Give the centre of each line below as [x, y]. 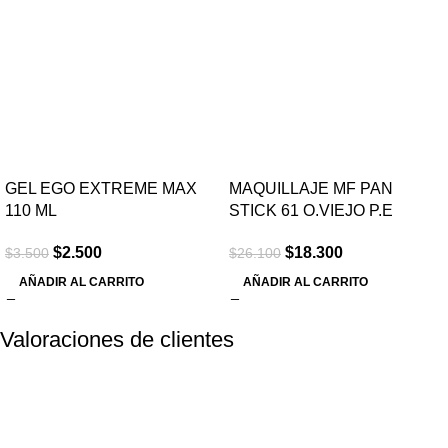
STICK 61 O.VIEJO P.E [311, 210]
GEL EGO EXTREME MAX [101, 188]
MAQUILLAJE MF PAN [311, 188]
